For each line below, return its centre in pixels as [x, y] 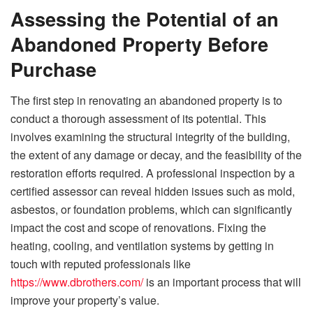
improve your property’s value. [85, 300]
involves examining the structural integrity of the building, [150, 137]
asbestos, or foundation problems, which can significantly [151, 210]
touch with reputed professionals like [101, 264]
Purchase [53, 69]
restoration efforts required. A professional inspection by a [153, 173]
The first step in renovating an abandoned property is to [146, 101]
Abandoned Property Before [139, 44]
